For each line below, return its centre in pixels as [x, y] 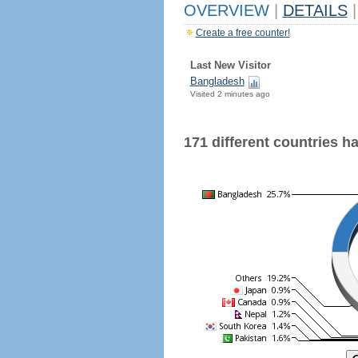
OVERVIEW [229, 10]
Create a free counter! [243, 33]
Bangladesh [217, 81]
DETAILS [315, 10]
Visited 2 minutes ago [230, 94]
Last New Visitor [230, 65]
